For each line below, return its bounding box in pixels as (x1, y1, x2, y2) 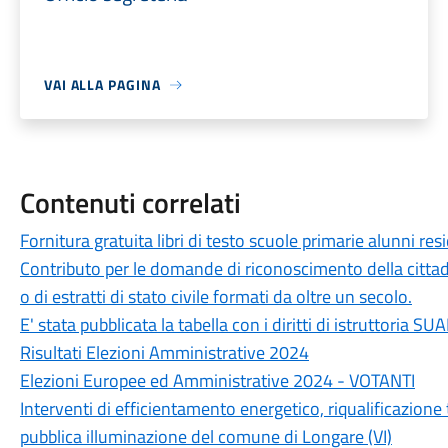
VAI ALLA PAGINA (43, 74, 161, 95)
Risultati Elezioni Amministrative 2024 (19, 339, 309, 366)
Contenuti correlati (19, 181, 241, 224)
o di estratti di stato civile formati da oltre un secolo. (19, 283, 412, 310)
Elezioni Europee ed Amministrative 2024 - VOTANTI (19, 367, 415, 394)
